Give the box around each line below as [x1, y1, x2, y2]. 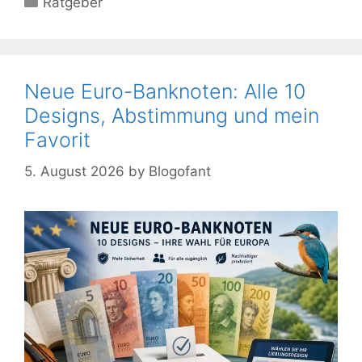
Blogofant [149, 162, 211, 179]
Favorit [24, 128, 90, 153]
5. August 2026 [24, 162, 124, 179]
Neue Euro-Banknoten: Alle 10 [24, 79, 305, 104]
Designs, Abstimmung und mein [24, 103, 319, 128]
